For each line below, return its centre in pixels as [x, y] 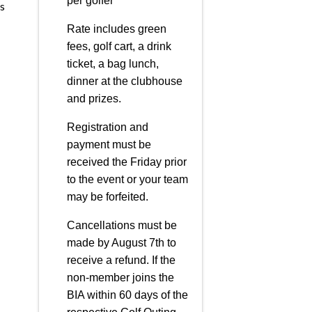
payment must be [109, 145]
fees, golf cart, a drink [119, 46]
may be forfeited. [107, 197]
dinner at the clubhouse [124, 81]
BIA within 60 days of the [127, 295]
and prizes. [94, 99]
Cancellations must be [122, 225]
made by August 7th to [121, 243]
